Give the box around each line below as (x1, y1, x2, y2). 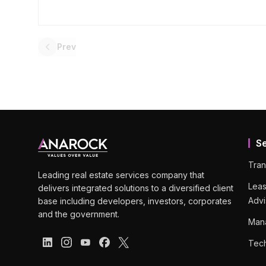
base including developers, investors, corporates (38, 196, 232, 207)
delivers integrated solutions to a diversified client (38, 183, 233, 194)
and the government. (38, 209, 119, 220)
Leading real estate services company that (38, 170, 204, 180)
